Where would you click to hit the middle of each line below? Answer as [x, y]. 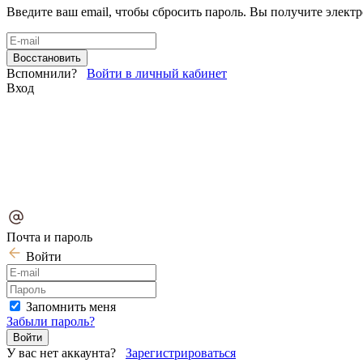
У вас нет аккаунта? [66, 352]
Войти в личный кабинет [157, 73]
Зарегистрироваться [181, 352]
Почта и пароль [49, 237]
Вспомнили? [47, 73]
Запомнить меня [71, 306]
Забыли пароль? [51, 321]
